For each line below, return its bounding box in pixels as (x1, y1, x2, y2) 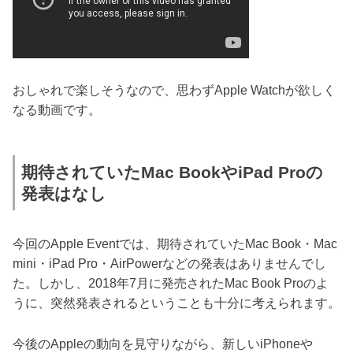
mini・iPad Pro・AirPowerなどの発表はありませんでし (13, 256, 326, 270)
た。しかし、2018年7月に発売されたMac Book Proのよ (13, 276, 329, 290)
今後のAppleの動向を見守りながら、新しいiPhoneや (13, 336, 313, 351)
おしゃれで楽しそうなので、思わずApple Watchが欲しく (13, 83, 336, 97)
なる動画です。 (13, 102, 101, 117)
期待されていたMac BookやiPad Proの (21, 163, 323, 182)
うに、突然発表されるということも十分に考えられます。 (13, 295, 340, 310)
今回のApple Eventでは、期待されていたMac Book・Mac (13, 236, 337, 251)
